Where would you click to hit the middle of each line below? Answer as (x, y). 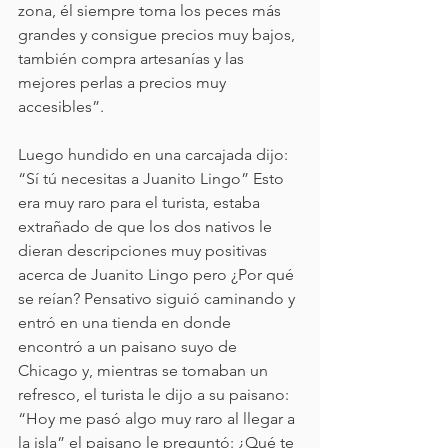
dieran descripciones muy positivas (144, 250)
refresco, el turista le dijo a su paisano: (155, 394)
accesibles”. (63, 106)
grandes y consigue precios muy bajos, (158, 34)
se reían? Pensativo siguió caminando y (158, 298)
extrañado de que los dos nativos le (147, 226)
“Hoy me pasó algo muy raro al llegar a (158, 418)
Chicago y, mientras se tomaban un (145, 370)
